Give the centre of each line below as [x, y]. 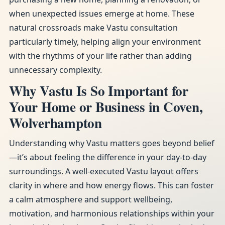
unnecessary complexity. [55, 70]
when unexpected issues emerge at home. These [102, 14]
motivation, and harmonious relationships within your [112, 213]
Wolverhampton [55, 123]
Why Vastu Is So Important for [99, 91]
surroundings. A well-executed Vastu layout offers [104, 171]
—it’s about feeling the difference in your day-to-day [108, 157]
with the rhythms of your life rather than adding [100, 56]
